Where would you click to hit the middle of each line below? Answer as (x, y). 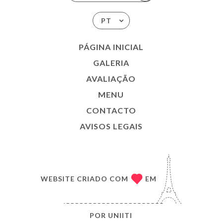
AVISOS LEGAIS (111, 126)
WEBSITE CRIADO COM (84, 179)
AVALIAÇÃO (111, 78)
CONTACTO (111, 110)
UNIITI (120, 215)
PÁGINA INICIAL (111, 47)
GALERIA (111, 62)
